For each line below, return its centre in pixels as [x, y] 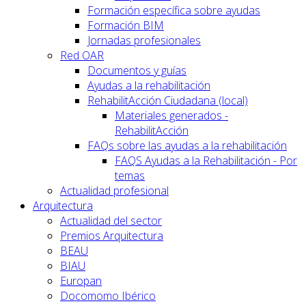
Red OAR [82, 55]
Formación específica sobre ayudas [174, 10]
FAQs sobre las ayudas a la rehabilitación [187, 145]
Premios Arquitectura [112, 235]
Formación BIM [126, 25]
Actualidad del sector [111, 220]
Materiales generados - [171, 115]
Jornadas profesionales [144, 40]
